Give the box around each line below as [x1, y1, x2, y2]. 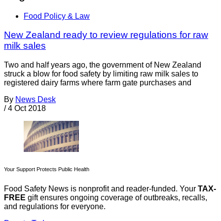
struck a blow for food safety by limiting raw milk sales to [4, 70, 198, 78]
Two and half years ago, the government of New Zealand [4, 61, 201, 70]
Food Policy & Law [24, 11, 90, 20]
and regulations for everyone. [4, 202, 106, 211]
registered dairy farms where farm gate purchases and [4, 78, 191, 87]
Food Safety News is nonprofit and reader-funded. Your [4, 184, 198, 193]
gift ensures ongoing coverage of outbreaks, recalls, [26, 193, 207, 202]
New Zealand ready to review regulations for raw [4, 30, 208, 40]
